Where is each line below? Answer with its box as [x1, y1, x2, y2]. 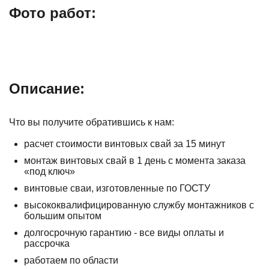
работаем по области [24, 255, 118, 265]
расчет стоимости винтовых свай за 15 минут [24, 139, 225, 149]
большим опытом [24, 211, 101, 221]
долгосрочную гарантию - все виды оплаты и [24, 228, 224, 238]
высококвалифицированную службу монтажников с [24, 200, 254, 210]
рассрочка [24, 238, 70, 249]
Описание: [9, 80, 85, 97]
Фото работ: [9, 5, 96, 21]
